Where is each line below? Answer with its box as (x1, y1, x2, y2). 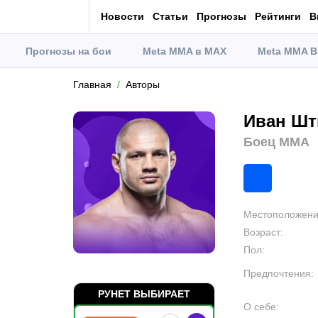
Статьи (153, 10, 188, 22)
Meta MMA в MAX (143, 45, 226, 57)
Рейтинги (255, 10, 301, 22)
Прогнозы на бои (26, 45, 111, 57)
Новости (101, 10, 144, 22)
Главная (73, 79, 111, 90)
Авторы (126, 79, 160, 90)
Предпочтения (243, 268, 311, 279)
